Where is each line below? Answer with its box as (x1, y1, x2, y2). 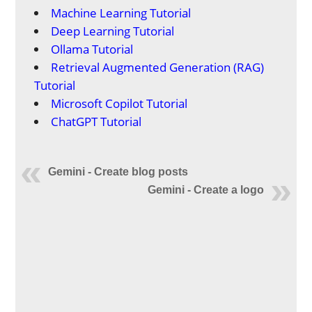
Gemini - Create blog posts (48, 166, 189, 178)
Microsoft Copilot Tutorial (51, 95, 188, 111)
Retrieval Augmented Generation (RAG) (51, 59, 265, 75)
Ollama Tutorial (51, 41, 134, 57)
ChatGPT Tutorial (51, 114, 142, 130)
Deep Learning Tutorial (51, 23, 175, 39)
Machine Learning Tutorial (51, 5, 192, 21)
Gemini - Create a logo (147, 184, 264, 196)
